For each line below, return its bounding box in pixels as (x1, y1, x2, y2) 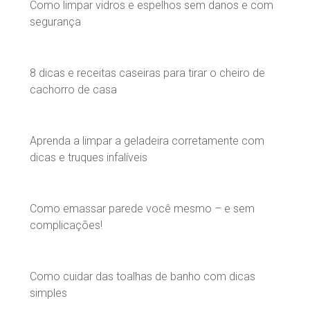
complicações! (30, 218, 102, 232)
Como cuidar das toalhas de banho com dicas (30, 269, 255, 283)
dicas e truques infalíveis (30, 150, 147, 164)
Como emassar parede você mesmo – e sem (30, 201, 255, 215)
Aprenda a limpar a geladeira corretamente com (30, 134, 264, 147)
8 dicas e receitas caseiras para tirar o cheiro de (30, 66, 265, 80)
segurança (30, 15, 81, 28)
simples (30, 286, 67, 300)
